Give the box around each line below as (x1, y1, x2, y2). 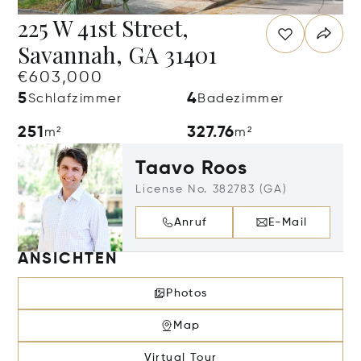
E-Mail (268, 217, 308, 228)
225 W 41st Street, (18, 13, 189, 43)
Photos (166, 288, 208, 299)
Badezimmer (197, 93, 285, 106)
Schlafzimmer (27, 93, 122, 106)
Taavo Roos (135, 159, 248, 178)
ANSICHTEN (18, 251, 118, 268)
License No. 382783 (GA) (135, 184, 288, 195)
